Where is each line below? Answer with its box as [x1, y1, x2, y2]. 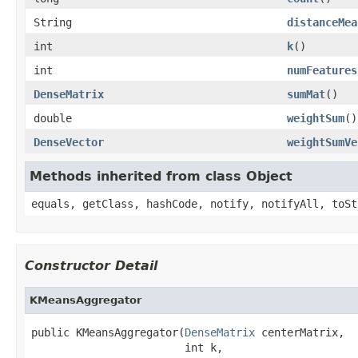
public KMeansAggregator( [31, 325, 185, 339]
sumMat [287, 87, 325, 101]
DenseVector [34, 135, 104, 149]
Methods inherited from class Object [30, 168, 292, 184]
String [34, 15, 72, 29]
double [34, 111, 72, 125]
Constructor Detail [25, 257, 157, 273]
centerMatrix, [255, 325, 344, 339]
